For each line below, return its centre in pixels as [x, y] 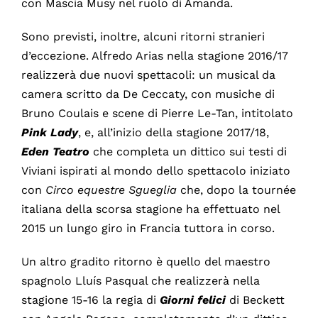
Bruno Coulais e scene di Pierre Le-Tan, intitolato [157, 113]
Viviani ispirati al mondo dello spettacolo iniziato [155, 170]
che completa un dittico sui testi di [190, 151]
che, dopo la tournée [238, 190]
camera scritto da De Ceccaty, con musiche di [148, 94]
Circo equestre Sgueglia [113, 190]
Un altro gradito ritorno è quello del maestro [146, 261]
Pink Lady [49, 132]
